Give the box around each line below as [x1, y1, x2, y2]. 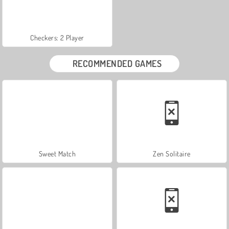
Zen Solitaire [153, 149, 191, 158]
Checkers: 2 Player [30, 33, 84, 42]
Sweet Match [38, 149, 76, 158]
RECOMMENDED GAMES [72, 57, 162, 69]
